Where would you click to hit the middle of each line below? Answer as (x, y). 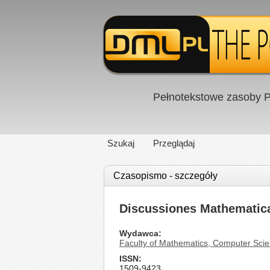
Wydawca (139, 233)
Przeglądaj (174, 143)
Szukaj (121, 143)
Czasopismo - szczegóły (165, 176)
